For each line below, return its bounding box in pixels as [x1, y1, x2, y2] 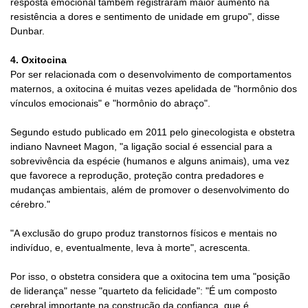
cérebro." [10, 199, 50, 210]
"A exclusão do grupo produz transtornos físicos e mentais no [10, 228, 277, 239]
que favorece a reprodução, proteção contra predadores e [10, 170, 264, 181]
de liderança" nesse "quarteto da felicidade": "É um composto [10, 285, 277, 296]
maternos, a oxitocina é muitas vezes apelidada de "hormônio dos [10, 83, 297, 94]
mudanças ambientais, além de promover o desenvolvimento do [10, 184, 289, 195]
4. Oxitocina [10, 54, 67, 65]
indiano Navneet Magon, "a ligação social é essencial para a [10, 141, 272, 152]
